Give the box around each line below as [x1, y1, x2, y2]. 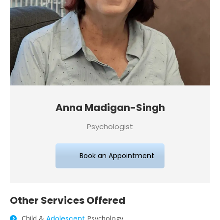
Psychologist [87, 121, 133, 132]
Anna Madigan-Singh [55, 100, 165, 114]
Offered [84, 193, 125, 207]
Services [41, 193, 84, 207]
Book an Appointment [80, 150, 154, 161]
